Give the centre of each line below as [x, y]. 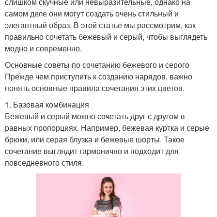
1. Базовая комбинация [47, 104]
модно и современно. [43, 48]
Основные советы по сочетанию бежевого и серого [97, 64]
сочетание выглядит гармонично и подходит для [92, 151]
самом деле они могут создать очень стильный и [92, 13]
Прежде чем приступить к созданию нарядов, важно [99, 76]
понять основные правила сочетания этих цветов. [95, 88]
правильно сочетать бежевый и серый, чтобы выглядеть [106, 36]
